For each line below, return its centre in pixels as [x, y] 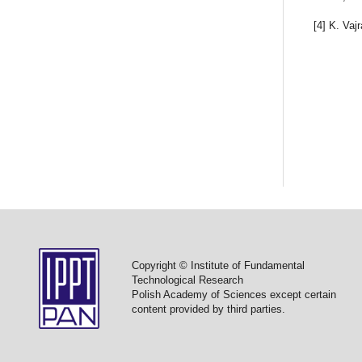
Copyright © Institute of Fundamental [218, 265]
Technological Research [187, 280]
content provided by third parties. [208, 309]
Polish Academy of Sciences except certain [234, 294]
